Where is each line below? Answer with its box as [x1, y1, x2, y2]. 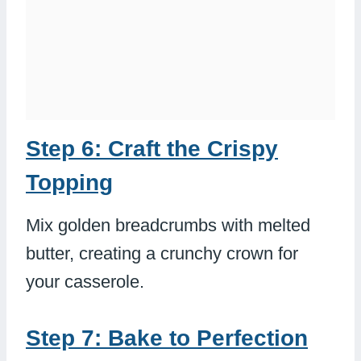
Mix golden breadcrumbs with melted [26, 214, 310, 235]
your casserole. [26, 271, 144, 292]
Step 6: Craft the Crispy [26, 135, 278, 161]
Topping [26, 169, 113, 195]
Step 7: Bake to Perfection [26, 325, 308, 351]
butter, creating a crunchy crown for [26, 243, 298, 263]
